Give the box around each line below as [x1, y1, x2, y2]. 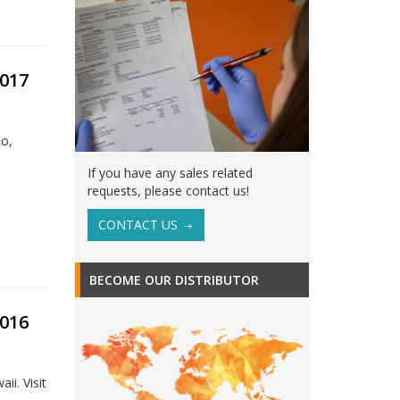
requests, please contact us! [87, 181, 249, 199]
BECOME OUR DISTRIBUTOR [88, 271, 259, 288]
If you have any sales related [87, 163, 253, 181]
